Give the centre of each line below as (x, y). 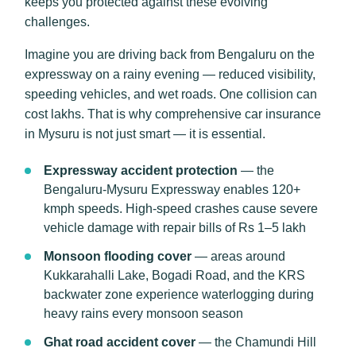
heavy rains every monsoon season (143, 313)
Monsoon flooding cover (118, 256)
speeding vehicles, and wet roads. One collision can (171, 94)
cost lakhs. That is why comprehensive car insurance (173, 114)
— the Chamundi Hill (256, 342)
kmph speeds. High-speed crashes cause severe (181, 209)
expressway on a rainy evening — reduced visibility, (170, 74)
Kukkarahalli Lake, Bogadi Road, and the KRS (174, 275)
